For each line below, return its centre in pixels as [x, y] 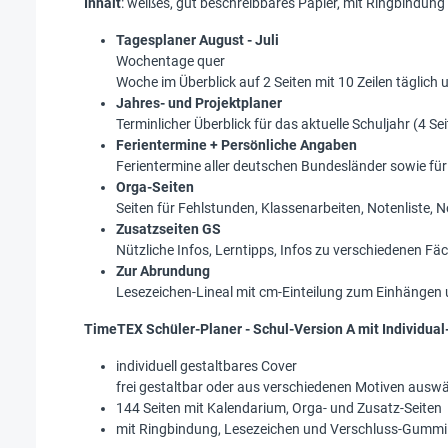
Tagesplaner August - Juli [197, 39]
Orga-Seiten [155, 186]
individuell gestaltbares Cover [206, 365]
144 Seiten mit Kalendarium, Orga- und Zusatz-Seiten [279, 407]
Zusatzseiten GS [168, 228]
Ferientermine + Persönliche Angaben [236, 144]
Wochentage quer [170, 60]
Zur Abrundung [163, 270]
